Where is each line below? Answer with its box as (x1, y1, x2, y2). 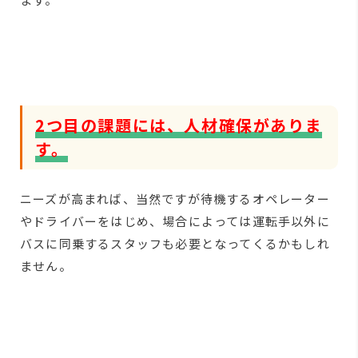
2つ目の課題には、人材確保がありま (35, 113, 323, 137)
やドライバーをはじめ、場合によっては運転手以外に (20, 213, 330, 229)
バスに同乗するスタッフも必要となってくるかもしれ (20, 235, 330, 252)
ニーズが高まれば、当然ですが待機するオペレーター (20, 190, 330, 207)
